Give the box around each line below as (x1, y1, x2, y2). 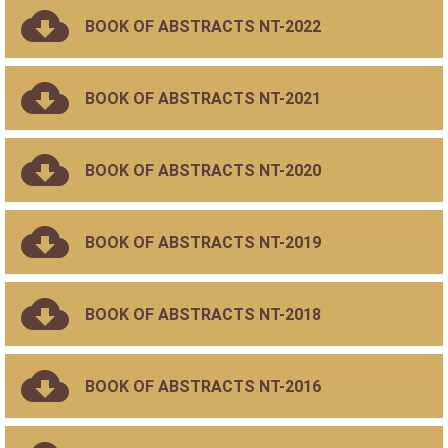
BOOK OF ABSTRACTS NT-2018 (85, 304, 321, 324)
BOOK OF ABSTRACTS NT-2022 (85, 16, 321, 36)
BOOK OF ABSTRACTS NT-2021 (85, 88, 321, 108)
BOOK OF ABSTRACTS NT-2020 (85, 160, 321, 180)
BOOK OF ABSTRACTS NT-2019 (85, 232, 321, 252)
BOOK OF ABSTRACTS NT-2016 (85, 376, 321, 396)
